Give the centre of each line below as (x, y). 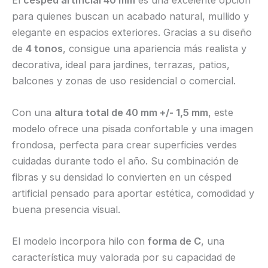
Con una (33, 112)
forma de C (174, 241)
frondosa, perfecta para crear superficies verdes (124, 144)
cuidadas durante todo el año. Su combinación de (125, 161)
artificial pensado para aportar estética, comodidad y (133, 193)
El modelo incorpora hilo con (80, 241)
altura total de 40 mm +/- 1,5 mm (131, 112)
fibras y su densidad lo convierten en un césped (122, 177)
